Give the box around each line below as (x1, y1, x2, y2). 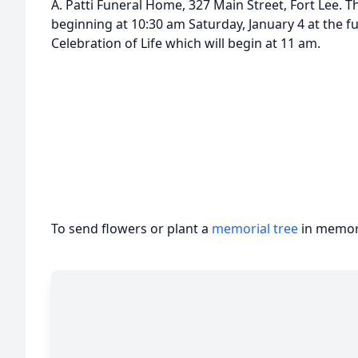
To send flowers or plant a (51, 220, 212, 237)
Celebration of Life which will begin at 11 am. (51, 34, 320, 52)
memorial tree (212, 220, 298, 237)
